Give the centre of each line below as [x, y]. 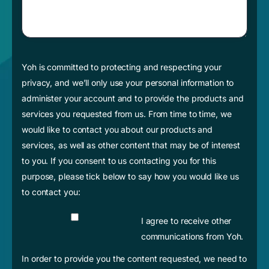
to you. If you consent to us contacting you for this [119, 160]
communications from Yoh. [192, 237]
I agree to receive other [186, 221]
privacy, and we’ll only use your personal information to [128, 82]
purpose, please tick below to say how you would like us [130, 176]
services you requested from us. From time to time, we [127, 113]
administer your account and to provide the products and [133, 98]
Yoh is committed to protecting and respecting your [122, 67]
